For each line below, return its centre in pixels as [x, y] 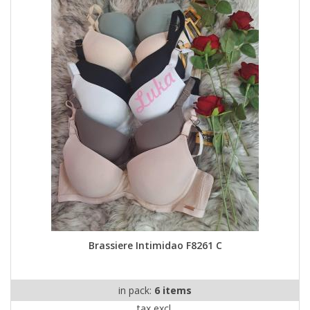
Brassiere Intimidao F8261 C [155, 245]
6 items [173, 290]
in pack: [136, 290]
